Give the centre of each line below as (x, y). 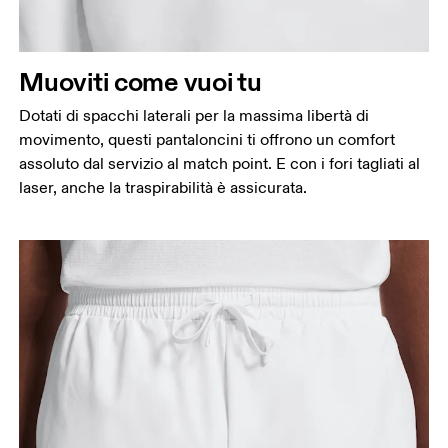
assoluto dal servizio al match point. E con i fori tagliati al (220, 163)
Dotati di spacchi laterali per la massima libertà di (194, 115)
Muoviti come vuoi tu (140, 81)
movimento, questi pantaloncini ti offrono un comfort (207, 139)
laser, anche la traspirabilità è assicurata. (163, 187)
